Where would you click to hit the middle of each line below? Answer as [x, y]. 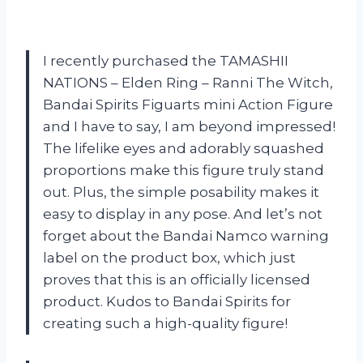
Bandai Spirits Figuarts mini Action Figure [188, 105]
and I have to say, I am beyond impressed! [189, 127]
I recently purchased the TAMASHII [166, 61]
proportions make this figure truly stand [184, 171]
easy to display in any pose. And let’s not [183, 214]
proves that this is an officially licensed [177, 280]
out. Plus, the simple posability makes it [181, 192]
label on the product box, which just [169, 258]
